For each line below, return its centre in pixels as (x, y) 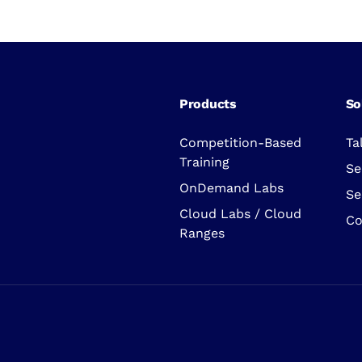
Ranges (202, 233)
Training (204, 162)
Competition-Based (240, 142)
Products (208, 103)
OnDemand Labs (231, 187)
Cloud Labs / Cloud (240, 213)
